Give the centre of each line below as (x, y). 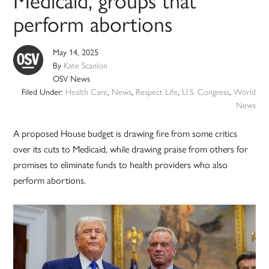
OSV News (72, 78)
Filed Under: (43, 92)
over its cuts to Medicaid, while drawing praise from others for (131, 149)
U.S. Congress (205, 92)
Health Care (86, 92)
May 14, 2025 (76, 52)
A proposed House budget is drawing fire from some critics (125, 133)
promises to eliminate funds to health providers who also (121, 165)
